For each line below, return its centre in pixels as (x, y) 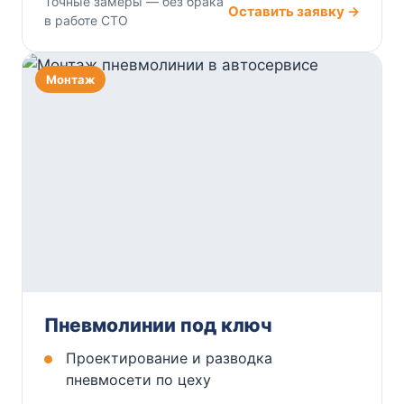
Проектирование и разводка (169, 358)
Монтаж (70, 80)
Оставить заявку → (294, 11)
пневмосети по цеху (138, 380)
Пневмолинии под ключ (158, 326)
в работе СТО (86, 21)
